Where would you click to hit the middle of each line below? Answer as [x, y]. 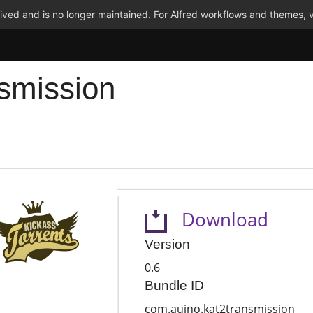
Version [167, 245]
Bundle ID [174, 286]
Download [217, 219]
